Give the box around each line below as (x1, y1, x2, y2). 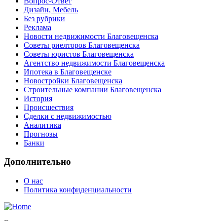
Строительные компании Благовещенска (24, 85, 161, 94)
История (24, 94, 52, 103)
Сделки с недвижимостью (24, 111, 111, 120)
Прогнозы (24, 129, 58, 138)
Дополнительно (4, 156, 71, 167)
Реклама (24, 23, 51, 32)
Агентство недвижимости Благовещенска (24, 58, 165, 67)
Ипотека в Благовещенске (24, 67, 111, 76)
